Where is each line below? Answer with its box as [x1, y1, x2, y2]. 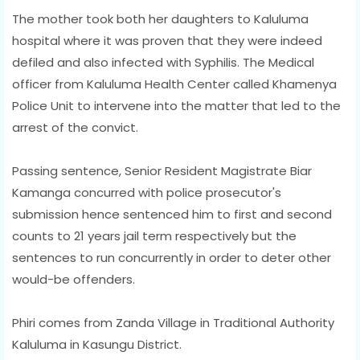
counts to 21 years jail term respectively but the [12, 227, 297, 244]
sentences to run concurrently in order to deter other [12, 248, 331, 266]
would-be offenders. [12, 270, 135, 288]
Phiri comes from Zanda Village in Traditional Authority [12, 313, 334, 331]
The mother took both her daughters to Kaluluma [12, 10, 309, 27]
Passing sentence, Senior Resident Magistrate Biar [12, 162, 312, 179]
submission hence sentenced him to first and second [12, 205, 332, 223]
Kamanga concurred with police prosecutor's [12, 183, 281, 201]
